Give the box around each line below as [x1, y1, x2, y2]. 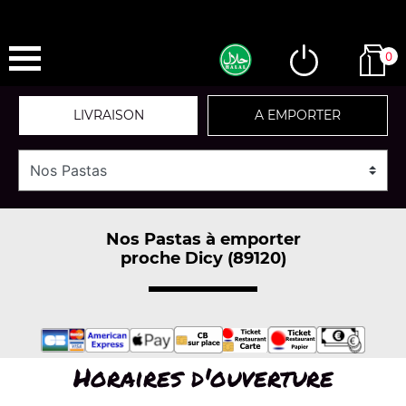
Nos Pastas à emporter [105, 228, 301, 249]
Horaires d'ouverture [72, 359, 333, 395]
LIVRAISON [72, 107, 144, 123]
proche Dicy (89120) [120, 247, 286, 268]
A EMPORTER [255, 107, 341, 123]
